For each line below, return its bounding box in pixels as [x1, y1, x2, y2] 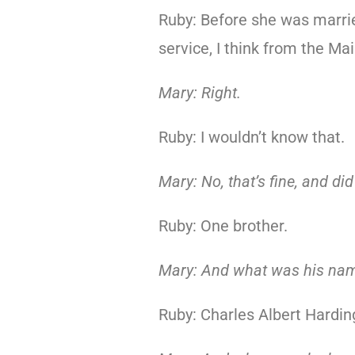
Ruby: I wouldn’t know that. [158, 128, 345, 147]
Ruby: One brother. [158, 216, 288, 235]
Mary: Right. [158, 83, 241, 102]
